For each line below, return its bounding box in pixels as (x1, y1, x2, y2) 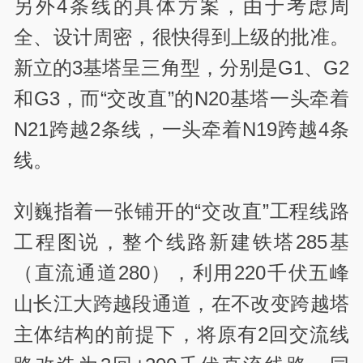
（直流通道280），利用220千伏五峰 (14, 261, 349, 284)
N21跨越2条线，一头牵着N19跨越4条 (14, 118, 349, 141)
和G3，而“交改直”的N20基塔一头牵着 (14, 88, 349, 110)
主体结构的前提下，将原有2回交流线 (14, 322, 349, 345)
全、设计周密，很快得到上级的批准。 (14, 26, 349, 49)
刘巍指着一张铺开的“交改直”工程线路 (14, 199, 349, 222)
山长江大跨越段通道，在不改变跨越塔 (14, 292, 349, 314)
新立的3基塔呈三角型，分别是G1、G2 (14, 57, 349, 79)
